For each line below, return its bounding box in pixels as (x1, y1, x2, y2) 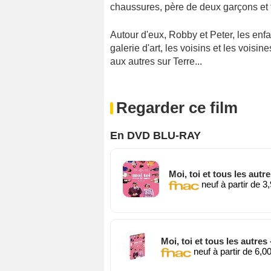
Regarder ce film (116, 98, 238, 117)
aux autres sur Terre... (110, 56, 202, 67)
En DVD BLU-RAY (110, 129, 201, 142)
